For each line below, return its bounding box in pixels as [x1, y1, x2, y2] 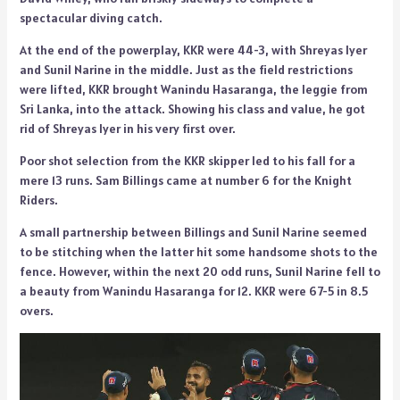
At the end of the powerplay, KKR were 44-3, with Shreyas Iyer [19, 41, 367, 58]
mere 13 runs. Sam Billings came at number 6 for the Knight [19, 171, 352, 188]
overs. [19, 302, 54, 319]
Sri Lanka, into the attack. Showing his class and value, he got [19, 100, 365, 117]
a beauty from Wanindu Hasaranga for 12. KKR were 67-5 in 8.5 [19, 282, 368, 299]
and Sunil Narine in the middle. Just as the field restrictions [19, 61, 353, 78]
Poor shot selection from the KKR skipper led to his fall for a [19, 152, 355, 169]
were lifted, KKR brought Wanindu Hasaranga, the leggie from [19, 80, 368, 97]
